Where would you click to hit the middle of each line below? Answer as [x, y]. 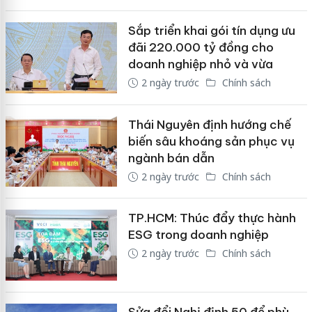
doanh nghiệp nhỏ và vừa [200, 64]
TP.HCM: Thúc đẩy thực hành [212, 218]
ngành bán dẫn [171, 158]
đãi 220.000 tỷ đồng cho [201, 48]
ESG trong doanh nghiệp [198, 235]
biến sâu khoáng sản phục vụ [211, 141]
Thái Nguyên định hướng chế [209, 124]
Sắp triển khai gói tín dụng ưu [211, 31]
